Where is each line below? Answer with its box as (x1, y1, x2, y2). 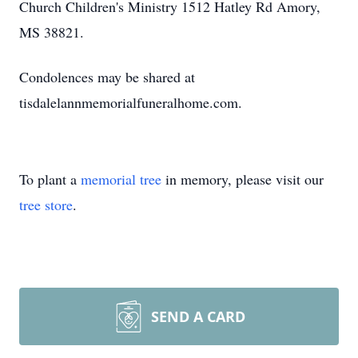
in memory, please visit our (161, 169, 324, 189)
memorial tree (81, 169, 161, 189)
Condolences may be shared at (19, 67, 195, 86)
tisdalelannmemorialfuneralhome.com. (19, 93, 242, 112)
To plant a (19, 169, 81, 189)
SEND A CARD (151, 307, 245, 326)
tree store (19, 195, 73, 214)
